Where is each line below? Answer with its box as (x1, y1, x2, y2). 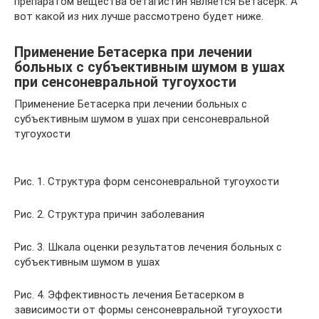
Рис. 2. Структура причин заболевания (14, 208, 204, 221)
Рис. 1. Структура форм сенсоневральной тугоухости (14, 175, 279, 188)
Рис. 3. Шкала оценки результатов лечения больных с (14, 241, 282, 253)
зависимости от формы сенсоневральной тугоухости (14, 303, 282, 316)
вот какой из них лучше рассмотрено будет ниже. (14, 10, 263, 23)
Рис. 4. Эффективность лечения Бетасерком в (14, 288, 244, 301)
